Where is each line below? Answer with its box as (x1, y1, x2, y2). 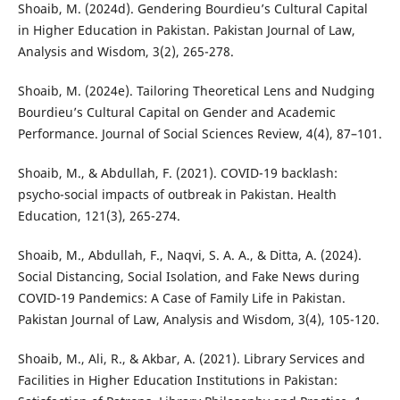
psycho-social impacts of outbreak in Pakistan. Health (17, 186, 337, 204)
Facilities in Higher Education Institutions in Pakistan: (17, 371, 337, 389)
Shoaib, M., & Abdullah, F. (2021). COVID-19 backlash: (17, 164, 337, 182)
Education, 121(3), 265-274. (17, 207, 180, 225)
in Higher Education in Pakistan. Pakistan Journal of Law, (17, 21, 355, 39)
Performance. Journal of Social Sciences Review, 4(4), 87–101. (17, 125, 382, 143)
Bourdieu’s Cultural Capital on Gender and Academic (17, 104, 336, 121)
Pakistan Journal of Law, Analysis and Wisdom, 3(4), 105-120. (17, 311, 379, 329)
